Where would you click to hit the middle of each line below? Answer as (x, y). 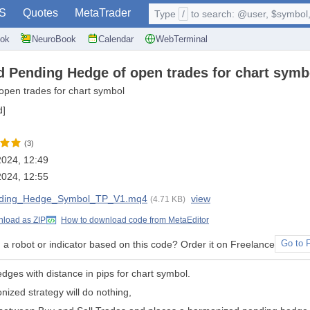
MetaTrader (103, 13)
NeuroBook (54, 39)
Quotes (40, 13)
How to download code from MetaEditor (135, 220)
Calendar (116, 39)
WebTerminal (182, 39)
